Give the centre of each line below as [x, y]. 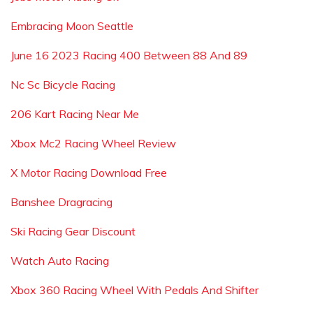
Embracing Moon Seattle [72, 26]
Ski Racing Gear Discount [73, 231]
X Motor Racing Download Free [89, 173]
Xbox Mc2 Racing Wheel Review [93, 143]
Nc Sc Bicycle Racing [63, 85]
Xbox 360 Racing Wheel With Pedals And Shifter [134, 290]
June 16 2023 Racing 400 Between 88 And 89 [129, 55]
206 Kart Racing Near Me [75, 114]
